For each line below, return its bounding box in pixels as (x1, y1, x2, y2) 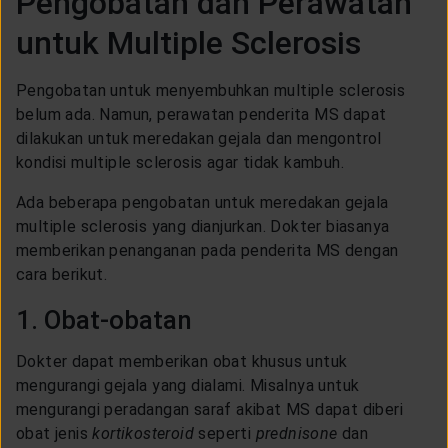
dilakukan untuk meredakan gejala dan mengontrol (16, 128, 382, 148)
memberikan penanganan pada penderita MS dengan (16, 240, 399, 260)
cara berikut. (16, 264, 108, 284)
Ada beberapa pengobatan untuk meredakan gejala (16, 192, 389, 212)
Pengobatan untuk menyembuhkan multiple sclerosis (16, 80, 406, 100)
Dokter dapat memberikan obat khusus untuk (16, 351, 348, 371)
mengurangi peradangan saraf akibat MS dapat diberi (16, 399, 403, 419)
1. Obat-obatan (16, 304, 192, 335)
